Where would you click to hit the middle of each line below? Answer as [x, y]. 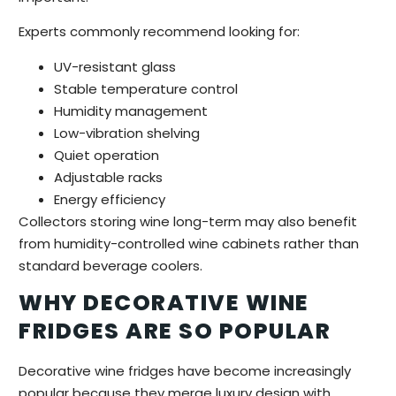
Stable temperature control [146, 88]
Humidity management [131, 110]
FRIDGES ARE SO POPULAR [175, 331]
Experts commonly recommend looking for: [159, 32]
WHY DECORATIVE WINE [164, 303]
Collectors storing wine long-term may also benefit [188, 221]
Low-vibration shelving [127, 133]
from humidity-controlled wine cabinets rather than [189, 243]
